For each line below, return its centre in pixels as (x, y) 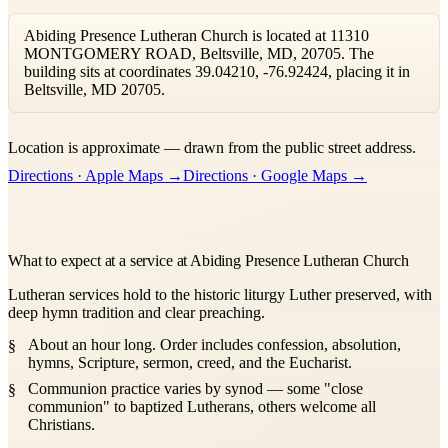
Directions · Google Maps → (275, 175)
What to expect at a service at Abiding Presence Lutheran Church (208, 260)
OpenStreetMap (218, 120)
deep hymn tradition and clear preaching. (136, 312)
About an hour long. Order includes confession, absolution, (214, 344)
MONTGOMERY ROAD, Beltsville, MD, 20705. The (199, 53)
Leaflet (134, 120)
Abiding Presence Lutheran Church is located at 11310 (196, 35)
